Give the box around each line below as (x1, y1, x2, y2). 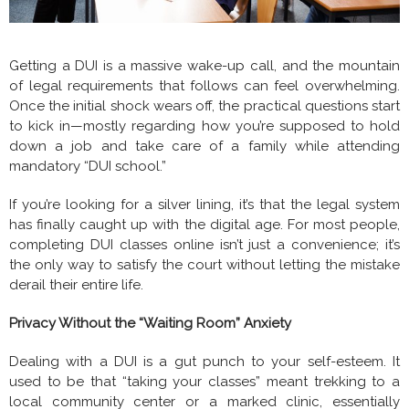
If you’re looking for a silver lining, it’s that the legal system (9, 195, 400, 213)
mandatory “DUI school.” (9, 157, 166, 174)
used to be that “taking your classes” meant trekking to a (9, 372, 400, 390)
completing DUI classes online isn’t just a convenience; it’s (9, 236, 400, 253)
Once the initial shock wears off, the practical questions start (9, 97, 400, 114)
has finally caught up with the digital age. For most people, (9, 215, 400, 233)
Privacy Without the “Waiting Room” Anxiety (9, 314, 291, 331)
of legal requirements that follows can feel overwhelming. (9, 77, 400, 94)
